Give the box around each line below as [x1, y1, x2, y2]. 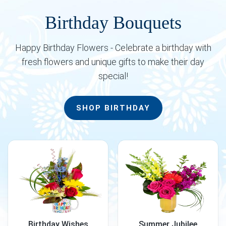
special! [98, 71, 128, 81]
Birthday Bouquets [44, 13, 182, 33]
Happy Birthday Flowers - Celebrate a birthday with [15, 42, 211, 53]
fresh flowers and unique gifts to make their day [22, 56, 204, 67]
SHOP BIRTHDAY [76, 103, 150, 112]
